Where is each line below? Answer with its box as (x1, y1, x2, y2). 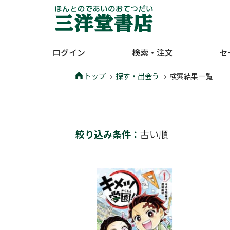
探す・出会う (116, 71, 159, 81)
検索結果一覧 (169, 71, 213, 81)
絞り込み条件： (75, 127, 140, 141)
